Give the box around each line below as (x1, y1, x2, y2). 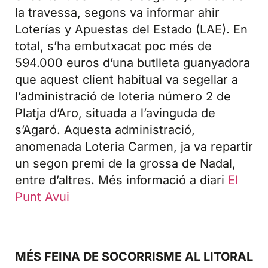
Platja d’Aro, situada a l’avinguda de (15, 106, 215, 121)
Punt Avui (15, 190, 69, 205)
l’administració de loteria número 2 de (15, 89, 231, 104)
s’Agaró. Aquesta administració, (15, 123, 195, 138)
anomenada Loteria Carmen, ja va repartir (15, 139, 253, 154)
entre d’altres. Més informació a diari (15, 173, 228, 188)
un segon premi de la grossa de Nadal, (15, 156, 236, 171)
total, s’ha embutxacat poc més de (15, 39, 212, 54)
